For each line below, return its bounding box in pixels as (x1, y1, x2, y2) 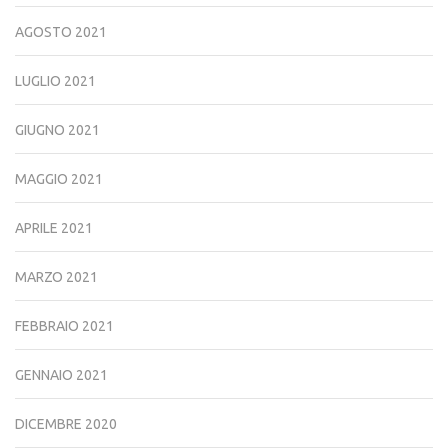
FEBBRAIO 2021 (15, 317, 114, 334)
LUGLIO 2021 (15, 72, 96, 89)
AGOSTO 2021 (15, 23, 107, 40)
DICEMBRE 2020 (15, 415, 117, 432)
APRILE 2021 (15, 219, 93, 236)
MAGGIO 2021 (15, 170, 103, 187)
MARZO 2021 (15, 268, 98, 285)
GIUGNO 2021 (15, 121, 100, 138)
